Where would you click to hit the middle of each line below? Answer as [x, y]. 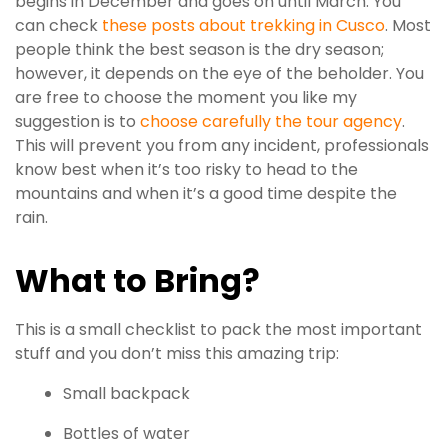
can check [58, 26]
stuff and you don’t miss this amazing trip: [177, 353]
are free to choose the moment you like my [186, 98]
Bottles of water [126, 433]
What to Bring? [137, 281]
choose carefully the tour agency [271, 122]
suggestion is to [77, 122]
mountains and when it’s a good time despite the [206, 194]
